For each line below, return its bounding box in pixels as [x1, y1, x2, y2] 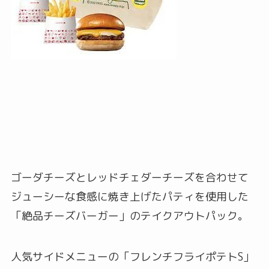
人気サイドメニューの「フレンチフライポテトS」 [10, 249, 254, 265]
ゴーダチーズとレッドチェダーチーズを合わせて [10, 170, 249, 186]
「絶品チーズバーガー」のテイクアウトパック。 [10, 208, 249, 224]
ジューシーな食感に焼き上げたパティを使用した [10, 189, 249, 205]
